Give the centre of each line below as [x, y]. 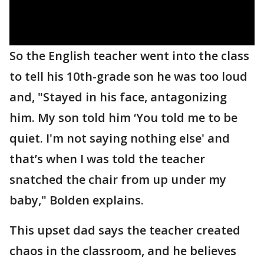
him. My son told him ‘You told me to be [123, 118]
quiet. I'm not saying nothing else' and [120, 138]
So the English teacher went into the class [129, 56]
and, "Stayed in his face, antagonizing [118, 97]
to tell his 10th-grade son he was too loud [128, 76]
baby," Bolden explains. [77, 200]
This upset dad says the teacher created [125, 230]
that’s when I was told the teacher [107, 159]
